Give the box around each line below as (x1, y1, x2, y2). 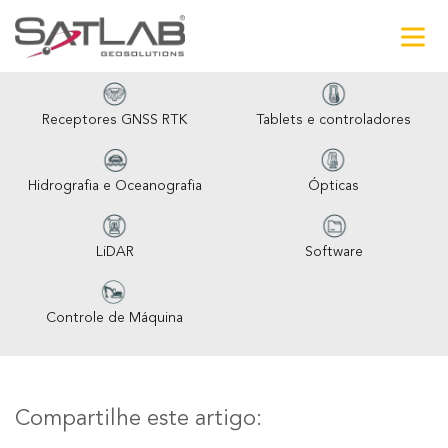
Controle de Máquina (46, 311, 183, 325)
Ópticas (308, 179, 359, 193)
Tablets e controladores (256, 113, 411, 127)
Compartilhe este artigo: (15, 408, 262, 430)
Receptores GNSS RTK (42, 113, 187, 127)
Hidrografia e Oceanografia (27, 179, 202, 193)
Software (304, 245, 363, 259)
